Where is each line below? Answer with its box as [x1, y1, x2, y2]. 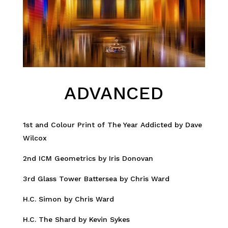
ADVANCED [64, 82, 164, 104]
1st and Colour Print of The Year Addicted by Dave [22, 120, 202, 129]
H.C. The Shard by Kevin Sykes [22, 215, 130, 223]
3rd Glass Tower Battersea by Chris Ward [22, 174, 169, 183]
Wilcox [22, 133, 47, 142]
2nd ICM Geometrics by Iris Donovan [22, 154, 153, 162]
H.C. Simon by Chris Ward [22, 194, 114, 203]
